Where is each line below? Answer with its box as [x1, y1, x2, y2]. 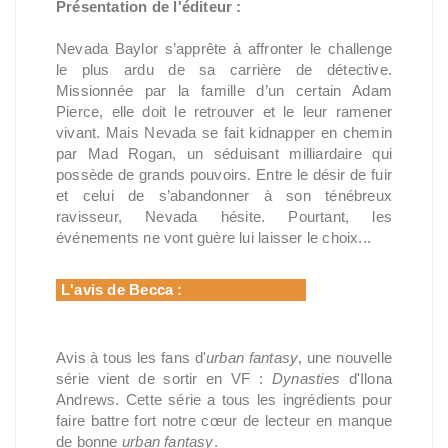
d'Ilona [339, 369, 392, 387]
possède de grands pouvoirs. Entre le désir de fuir [56, 165, 392, 183]
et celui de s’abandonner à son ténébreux [56, 186, 392, 204]
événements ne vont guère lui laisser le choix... [56, 228, 372, 246]
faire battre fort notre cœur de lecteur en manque [56, 411, 392, 429]
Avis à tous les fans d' [56, 348, 206, 366]
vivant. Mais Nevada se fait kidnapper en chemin [56, 123, 392, 141]
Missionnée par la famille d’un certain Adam [56, 81, 392, 99]
